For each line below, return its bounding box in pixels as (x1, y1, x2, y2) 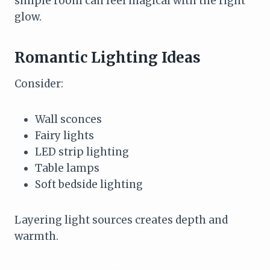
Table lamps (35, 161, 99, 175)
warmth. (14, 229, 58, 243)
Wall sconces (35, 112, 102, 126)
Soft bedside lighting (35, 177, 143, 191)
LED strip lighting (35, 145, 129, 159)
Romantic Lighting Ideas (14, 48, 201, 67)
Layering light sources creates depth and (14, 213, 228, 227)
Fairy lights (35, 128, 94, 142)
